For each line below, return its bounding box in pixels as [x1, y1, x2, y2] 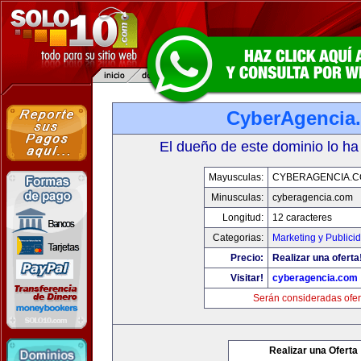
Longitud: [222, 212, 263, 223]
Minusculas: [210, 192, 263, 203]
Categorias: [212, 232, 263, 243]
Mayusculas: [208, 172, 263, 183]
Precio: [230, 252, 263, 263]
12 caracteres [272, 212, 332, 223]
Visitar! [230, 272, 263, 284]
